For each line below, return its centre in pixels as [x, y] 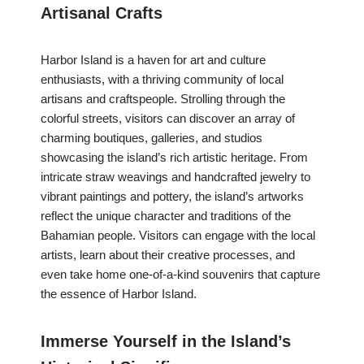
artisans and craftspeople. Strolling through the [163, 99]
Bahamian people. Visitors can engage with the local [178, 236]
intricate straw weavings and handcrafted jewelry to [175, 177]
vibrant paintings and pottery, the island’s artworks [172, 197]
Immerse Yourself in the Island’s [166, 342]
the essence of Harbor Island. [119, 294]
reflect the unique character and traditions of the [166, 216]
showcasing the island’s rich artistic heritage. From [174, 158]
